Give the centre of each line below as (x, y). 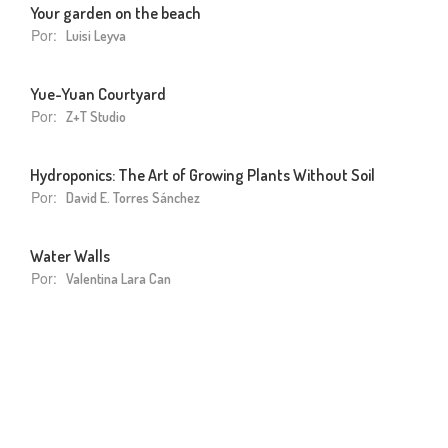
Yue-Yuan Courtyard (98, 93)
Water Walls (70, 255)
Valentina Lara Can (118, 278)
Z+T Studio (96, 116)
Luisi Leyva (96, 35)
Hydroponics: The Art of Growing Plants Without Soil (202, 174)
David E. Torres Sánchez (133, 197)
